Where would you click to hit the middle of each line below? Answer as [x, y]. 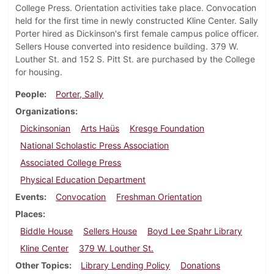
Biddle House [47, 231]
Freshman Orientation [159, 197]
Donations [201, 265]
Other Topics [42, 265]
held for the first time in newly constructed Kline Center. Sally [137, 21]
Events [30, 197]
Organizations [45, 111]
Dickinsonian [46, 128]
